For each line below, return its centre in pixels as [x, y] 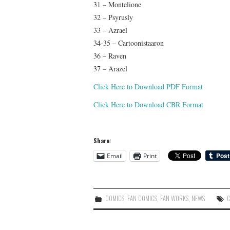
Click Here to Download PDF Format [148, 86]
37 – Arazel [110, 68]
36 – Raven [110, 55]
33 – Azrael [110, 30]
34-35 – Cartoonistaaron [129, 43]
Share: [102, 140]
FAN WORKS [175, 198]
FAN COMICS [142, 198]
